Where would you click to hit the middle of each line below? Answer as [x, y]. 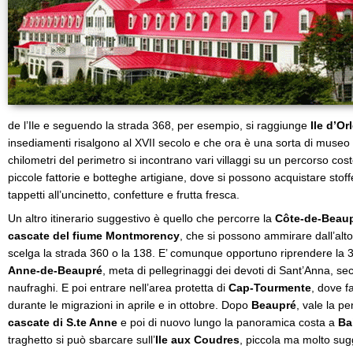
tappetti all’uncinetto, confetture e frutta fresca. [124, 195]
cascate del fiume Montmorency [94, 236]
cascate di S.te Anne [63, 322]
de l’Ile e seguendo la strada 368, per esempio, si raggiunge [159, 125]
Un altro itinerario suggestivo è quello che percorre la [141, 218]
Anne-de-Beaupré [55, 270]
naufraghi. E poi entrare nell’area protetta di [118, 288]
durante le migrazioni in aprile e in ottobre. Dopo [130, 305]
